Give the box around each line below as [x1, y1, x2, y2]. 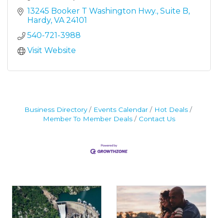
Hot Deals [154, 105, 188, 113]
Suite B [160, 6, 188, 16]
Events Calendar [93, 105, 148, 113]
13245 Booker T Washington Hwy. [27, 6, 157, 16]
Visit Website [27, 45, 76, 55]
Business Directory [24, 105, 87, 113]
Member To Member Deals [43, 114, 132, 123]
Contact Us [139, 114, 175, 123]
